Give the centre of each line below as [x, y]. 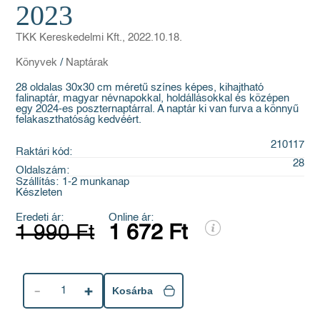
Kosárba [132, 290]
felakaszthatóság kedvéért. [79, 119]
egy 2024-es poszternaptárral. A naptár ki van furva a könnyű [157, 109]
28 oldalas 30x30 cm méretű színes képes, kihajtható [140, 87]
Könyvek [37, 62]
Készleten [39, 192]
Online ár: [131, 217]
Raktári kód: [44, 151]
